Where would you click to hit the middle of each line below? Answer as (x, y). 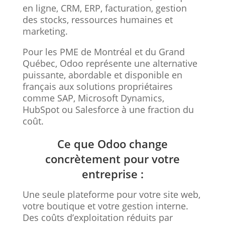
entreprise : (113, 174)
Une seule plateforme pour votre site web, (111, 194)
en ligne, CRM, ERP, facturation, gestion (104, 8)
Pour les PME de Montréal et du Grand (103, 51)
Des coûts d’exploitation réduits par (97, 217)
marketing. (45, 31)
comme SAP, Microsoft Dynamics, (93, 98)
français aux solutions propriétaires (97, 86)
